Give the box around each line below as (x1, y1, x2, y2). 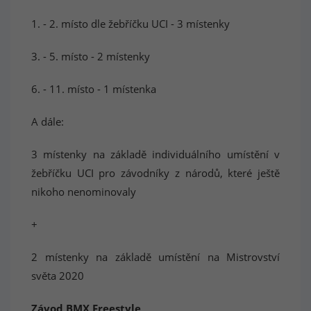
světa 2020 (31, 269, 84, 283)
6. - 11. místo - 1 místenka (31, 82, 156, 96)
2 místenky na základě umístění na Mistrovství (31, 250, 280, 264)
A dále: (31, 115, 64, 128)
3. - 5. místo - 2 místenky (31, 49, 150, 63)
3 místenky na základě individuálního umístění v (31, 147, 280, 161)
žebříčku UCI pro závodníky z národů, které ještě (31, 166, 280, 180)
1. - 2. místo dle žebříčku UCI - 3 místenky (31, 17, 230, 31)
